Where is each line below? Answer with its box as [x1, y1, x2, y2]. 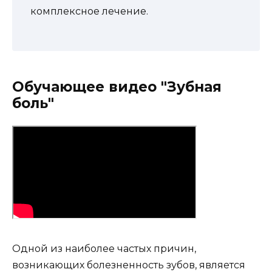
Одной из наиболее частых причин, [12, 243, 196, 255]
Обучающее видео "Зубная [12, 78, 222, 96]
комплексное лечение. [30, 5, 148, 18]
